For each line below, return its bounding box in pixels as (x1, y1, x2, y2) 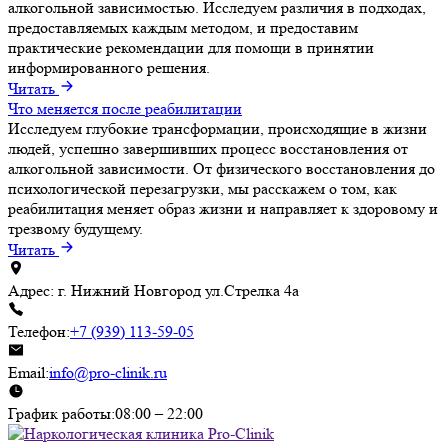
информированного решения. (8, 57, 210, 77)
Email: (8, 362, 49, 382)
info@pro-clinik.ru (49, 362, 167, 382)
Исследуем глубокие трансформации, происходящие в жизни (8, 118, 427, 138)
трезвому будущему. (8, 218, 143, 238)
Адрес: (8, 280, 54, 300)
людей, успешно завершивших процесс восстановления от (8, 138, 408, 158)
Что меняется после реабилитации (8, 98, 242, 118)
